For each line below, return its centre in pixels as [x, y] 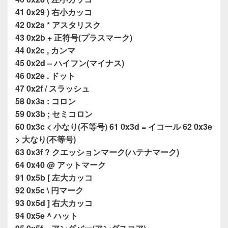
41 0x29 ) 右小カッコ [54, 12]
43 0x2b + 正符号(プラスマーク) [74, 37]
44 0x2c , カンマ [45, 50]
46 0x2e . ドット [45, 75]
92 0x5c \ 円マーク [49, 190]
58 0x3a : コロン [46, 101]
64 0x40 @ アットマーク [61, 164]
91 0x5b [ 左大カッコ [54, 177]
